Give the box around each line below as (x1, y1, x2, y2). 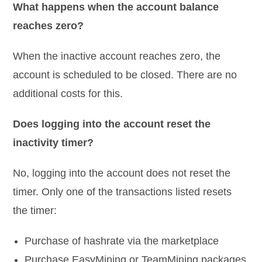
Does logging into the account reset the (13, 118, 211, 130)
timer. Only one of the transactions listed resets (13, 185, 232, 198)
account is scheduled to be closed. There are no (13, 68, 237, 81)
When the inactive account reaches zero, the (13, 50, 221, 62)
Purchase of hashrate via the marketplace (25, 235, 219, 247)
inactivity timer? (13, 136, 94, 149)
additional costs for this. (13, 87, 123, 99)
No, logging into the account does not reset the (13, 167, 231, 179)
